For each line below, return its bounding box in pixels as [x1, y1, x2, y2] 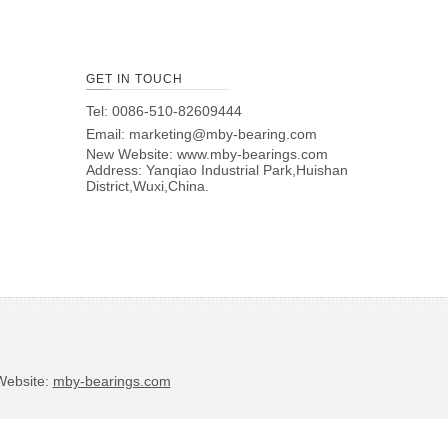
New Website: [86, 146, 177, 163]
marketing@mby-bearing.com [129, 126, 317, 143]
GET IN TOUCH [86, 72, 183, 87]
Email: [86, 126, 129, 143]
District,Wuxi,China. [86, 178, 209, 195]
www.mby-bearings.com [177, 146, 328, 163]
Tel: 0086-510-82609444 [86, 103, 242, 120]
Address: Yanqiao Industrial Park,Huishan [86, 162, 348, 179]
